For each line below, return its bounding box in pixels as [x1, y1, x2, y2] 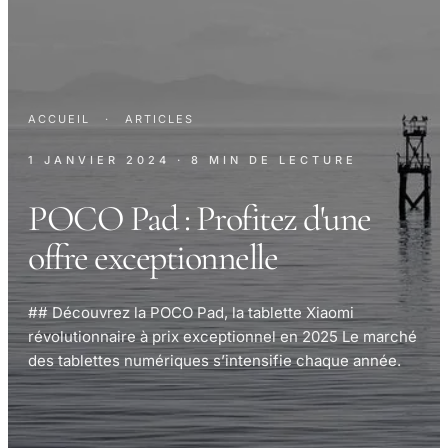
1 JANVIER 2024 [28, 153, 170, 168]
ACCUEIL [28, 112, 90, 127]
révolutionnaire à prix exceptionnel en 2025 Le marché [28, 327, 417, 346]
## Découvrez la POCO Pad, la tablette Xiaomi [28, 303, 354, 322]
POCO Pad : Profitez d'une [28, 197, 371, 240]
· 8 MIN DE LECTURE [177, 153, 357, 168]
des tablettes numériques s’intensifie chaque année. [28, 351, 401, 370]
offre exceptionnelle [28, 236, 277, 279]
